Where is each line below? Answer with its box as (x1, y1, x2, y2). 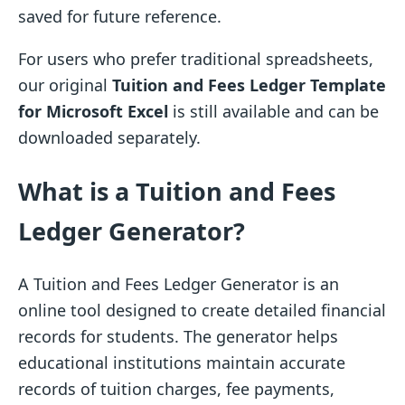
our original (18, 74, 112, 97)
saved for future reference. (18, 5, 221, 28)
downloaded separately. (18, 127, 201, 149)
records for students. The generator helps (18, 325, 338, 347)
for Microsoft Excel (18, 100, 168, 123)
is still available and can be (168, 100, 379, 123)
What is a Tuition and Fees (18, 174, 335, 208)
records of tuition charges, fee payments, (18, 377, 334, 400)
